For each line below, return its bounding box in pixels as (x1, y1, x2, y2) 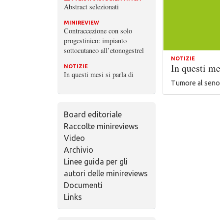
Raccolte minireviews (63, 121, 138, 131)
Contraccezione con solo (63, 26, 132, 35)
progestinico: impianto (63, 35, 127, 45)
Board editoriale (63, 110, 122, 119)
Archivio (63, 145, 93, 154)
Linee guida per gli (63, 157, 128, 166)
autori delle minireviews (63, 168, 148, 178)
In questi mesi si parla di (63, 69, 134, 79)
